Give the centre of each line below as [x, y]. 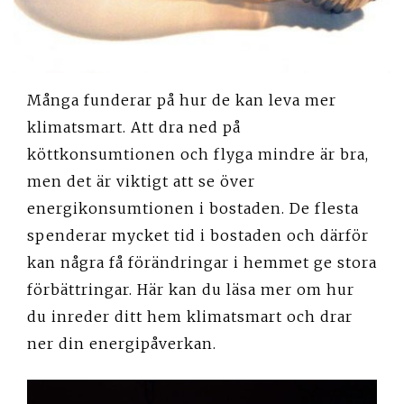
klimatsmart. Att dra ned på [134, 127]
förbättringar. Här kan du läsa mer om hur [191, 289]
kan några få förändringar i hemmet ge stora [202, 262]
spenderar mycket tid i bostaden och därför [198, 235]
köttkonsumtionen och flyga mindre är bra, [198, 154]
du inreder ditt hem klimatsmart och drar [190, 316]
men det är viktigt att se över [141, 181]
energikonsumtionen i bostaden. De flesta [193, 208]
